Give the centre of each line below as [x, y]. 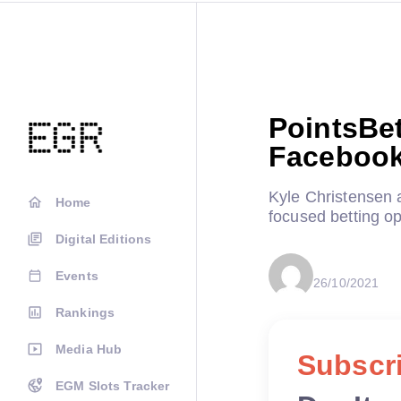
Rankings [85, 312]
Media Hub [89, 349]
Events [77, 276]
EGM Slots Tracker [113, 386]
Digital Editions [104, 239]
